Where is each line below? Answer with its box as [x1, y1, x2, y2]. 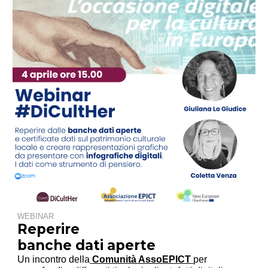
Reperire [17, 221, 80, 238]
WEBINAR [17, 212, 54, 221]
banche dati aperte [17, 237, 156, 254]
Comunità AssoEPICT [92, 254, 191, 265]
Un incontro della [17, 254, 90, 265]
